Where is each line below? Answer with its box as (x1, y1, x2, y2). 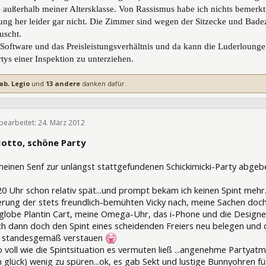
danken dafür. (80, 78, 126, 88)
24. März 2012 (38, 117, 85, 128)
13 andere (46, 78, 80, 88)
